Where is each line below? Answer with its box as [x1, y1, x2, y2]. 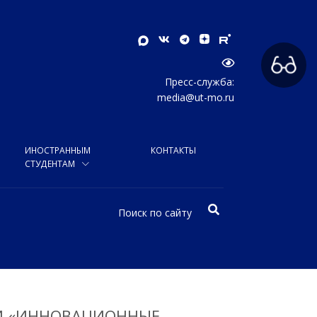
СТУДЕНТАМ [25, 157, 78, 170]
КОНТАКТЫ [151, 144, 196, 156]
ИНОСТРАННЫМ [25, 144, 91, 156]
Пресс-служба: [165, 74, 234, 88]
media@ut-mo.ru [157, 90, 234, 104]
